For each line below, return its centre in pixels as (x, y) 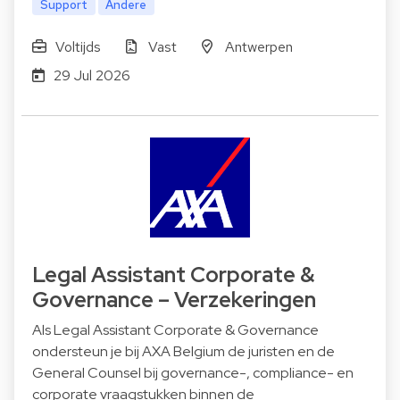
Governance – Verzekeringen (174, 300)
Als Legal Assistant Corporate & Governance (175, 330)
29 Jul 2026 (92, 76)
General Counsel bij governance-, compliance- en (193, 373)
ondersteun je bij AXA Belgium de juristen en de (183, 352)
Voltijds (78, 47)
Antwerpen (258, 47)
